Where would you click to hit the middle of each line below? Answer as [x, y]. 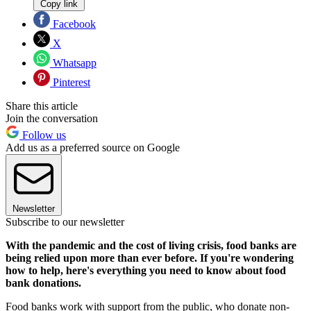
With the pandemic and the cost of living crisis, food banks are [151, 245]
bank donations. [43, 283]
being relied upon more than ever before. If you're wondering [150, 258]
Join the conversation [52, 118]
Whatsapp [73, 62]
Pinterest [70, 82]
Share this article [42, 106]
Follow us [43, 135]
